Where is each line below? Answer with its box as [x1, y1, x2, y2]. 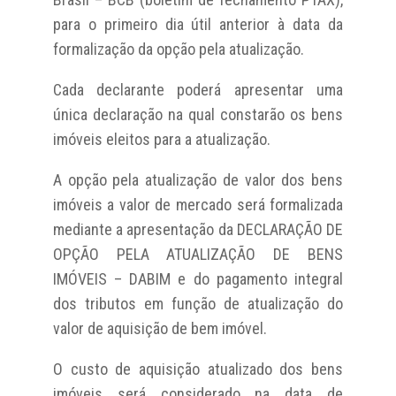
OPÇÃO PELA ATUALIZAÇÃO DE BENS [52, 244, 344, 263]
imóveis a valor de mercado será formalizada [52, 194, 344, 214]
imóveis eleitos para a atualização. [52, 129, 270, 148]
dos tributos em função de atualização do [52, 293, 344, 313]
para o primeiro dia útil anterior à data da [52, 14, 344, 34]
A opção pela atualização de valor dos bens [52, 170, 344, 189]
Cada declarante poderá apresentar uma [52, 80, 344, 99]
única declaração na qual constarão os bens [52, 104, 344, 124]
